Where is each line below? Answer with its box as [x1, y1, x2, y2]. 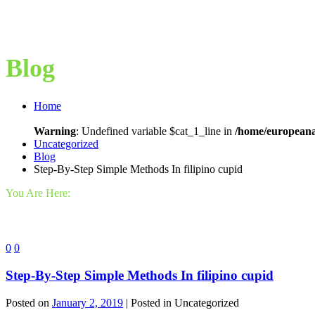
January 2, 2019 [52, 296, 123, 309]
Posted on [6, 296, 52, 309]
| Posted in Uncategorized [126, 296, 239, 309]
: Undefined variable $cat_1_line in [76, 125, 235, 138]
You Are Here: [6, 187, 70, 200]
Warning [34, 125, 76, 138]
